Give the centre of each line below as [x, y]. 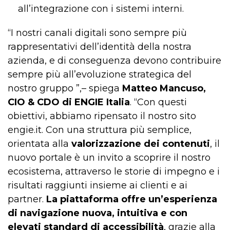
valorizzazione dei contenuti [141, 144]
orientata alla [40, 144]
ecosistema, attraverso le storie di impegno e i [114, 172]
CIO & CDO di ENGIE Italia [69, 102]
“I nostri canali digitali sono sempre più [97, 33]
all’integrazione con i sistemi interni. [101, 9]
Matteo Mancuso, [164, 89]
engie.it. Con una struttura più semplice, [100, 130]
